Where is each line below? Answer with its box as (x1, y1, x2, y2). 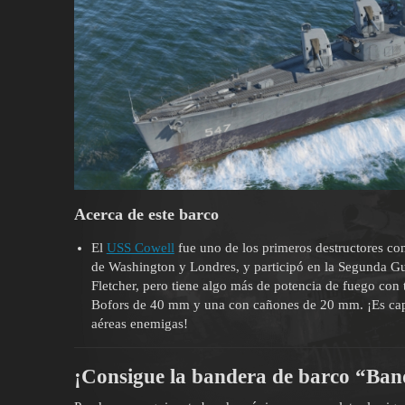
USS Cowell (106, 240, 174, 256)
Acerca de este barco (74, 205, 219, 224)
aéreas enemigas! (90, 316, 188, 332)
